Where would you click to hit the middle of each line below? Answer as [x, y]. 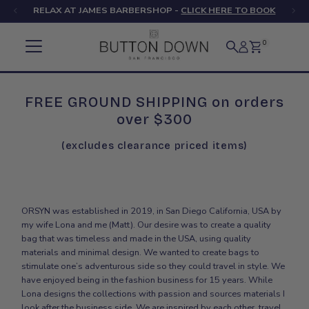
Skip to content [42, 17]
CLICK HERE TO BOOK [228, 10]
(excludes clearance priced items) [154, 145]
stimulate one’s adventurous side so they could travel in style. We [153, 266]
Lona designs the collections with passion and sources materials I [153, 293]
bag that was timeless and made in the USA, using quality [137, 238]
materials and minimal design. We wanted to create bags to [141, 252]
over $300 [154, 119]
